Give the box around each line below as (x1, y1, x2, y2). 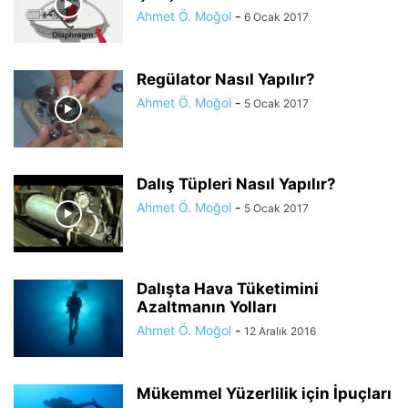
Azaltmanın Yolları (137, 298, 277, 316)
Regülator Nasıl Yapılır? (137, 70, 315, 88)
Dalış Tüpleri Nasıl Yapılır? (137, 175, 336, 193)
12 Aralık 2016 (244, 324, 316, 338)
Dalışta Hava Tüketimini (137, 280, 319, 298)
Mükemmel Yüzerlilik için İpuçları (137, 384, 392, 403)
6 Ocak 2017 (244, 10, 309, 24)
